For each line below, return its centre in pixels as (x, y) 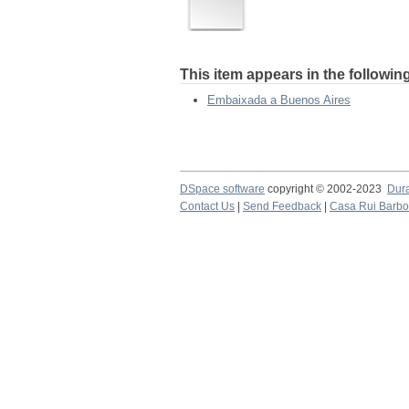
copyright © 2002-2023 (326, 189)
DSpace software (222, 189)
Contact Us (207, 206)
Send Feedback (282, 206)
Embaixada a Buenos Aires (279, 100)
